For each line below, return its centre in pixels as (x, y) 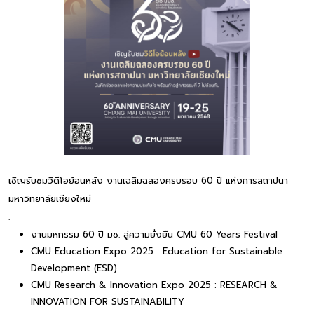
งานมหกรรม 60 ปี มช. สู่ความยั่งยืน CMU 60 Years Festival (154, 234)
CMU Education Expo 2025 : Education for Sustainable (157, 251)
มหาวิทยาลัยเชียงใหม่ (50, 198)
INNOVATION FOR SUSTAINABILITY (108, 301)
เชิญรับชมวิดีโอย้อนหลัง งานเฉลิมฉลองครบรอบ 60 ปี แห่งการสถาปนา (148, 180)
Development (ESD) (74, 268)
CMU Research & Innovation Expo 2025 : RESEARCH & (154, 285)
